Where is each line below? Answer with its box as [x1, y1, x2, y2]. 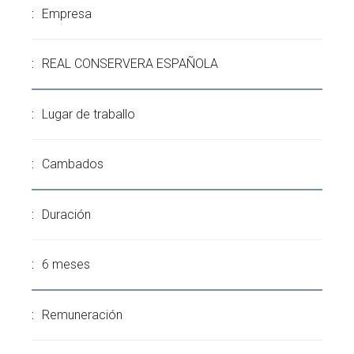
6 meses [42, 257, 90, 272]
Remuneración [42, 307, 122, 322]
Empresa [42, 6, 92, 21]
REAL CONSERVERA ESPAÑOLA [42, 56, 218, 71]
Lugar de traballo [42, 107, 135, 122]
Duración [42, 207, 91, 222]
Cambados [42, 156, 104, 171]
